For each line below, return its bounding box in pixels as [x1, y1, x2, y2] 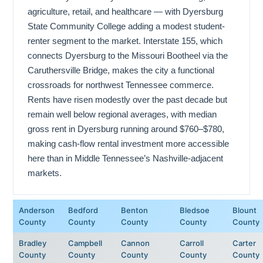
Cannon [121, 238, 150, 248]
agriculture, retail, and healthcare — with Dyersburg [28, 6, 223, 16]
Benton [121, 205, 148, 215]
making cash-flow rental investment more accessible [28, 138, 229, 149]
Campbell [68, 238, 102, 248]
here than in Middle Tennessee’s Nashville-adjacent [28, 153, 223, 163]
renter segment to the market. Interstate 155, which [28, 35, 222, 46]
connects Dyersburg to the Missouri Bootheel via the [28, 50, 228, 60]
